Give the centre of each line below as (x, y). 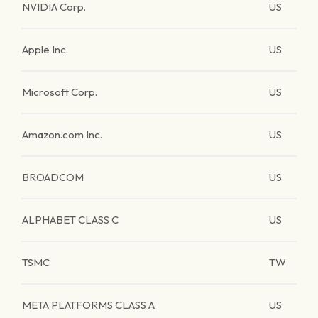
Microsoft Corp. (60, 92)
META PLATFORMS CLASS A (88, 305)
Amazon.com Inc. (62, 135)
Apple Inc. (45, 49)
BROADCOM (53, 177)
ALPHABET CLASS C (70, 220)
